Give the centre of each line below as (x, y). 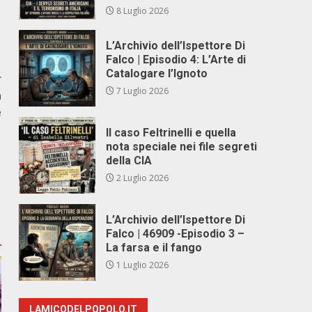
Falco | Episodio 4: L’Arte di (176, 60)
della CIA (129, 161)
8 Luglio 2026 (142, 11)
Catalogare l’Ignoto (157, 73)
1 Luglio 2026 (142, 265)
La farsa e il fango (154, 248)
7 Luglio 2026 (142, 91)
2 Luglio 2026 (142, 178)
